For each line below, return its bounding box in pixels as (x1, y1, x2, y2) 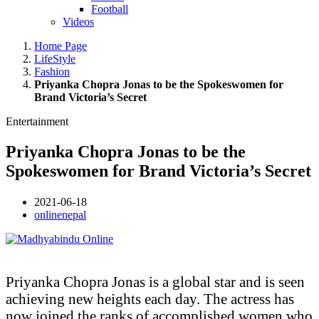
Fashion (34, 66, 70, 78)
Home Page (34, 40, 87, 52)
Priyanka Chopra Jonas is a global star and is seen (6, 273, 305, 290)
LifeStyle (34, 53, 75, 65)
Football (91, 3, 128, 15)
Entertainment (6, 115, 68, 127)
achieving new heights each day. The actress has (6, 290, 294, 307)
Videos (63, 16, 94, 28)
